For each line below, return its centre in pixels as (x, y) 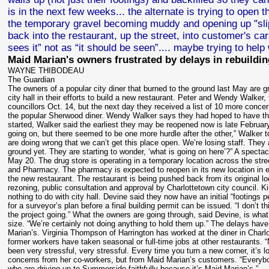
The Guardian (32, 80)
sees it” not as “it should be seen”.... (89, 48)
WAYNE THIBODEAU (46, 71)
